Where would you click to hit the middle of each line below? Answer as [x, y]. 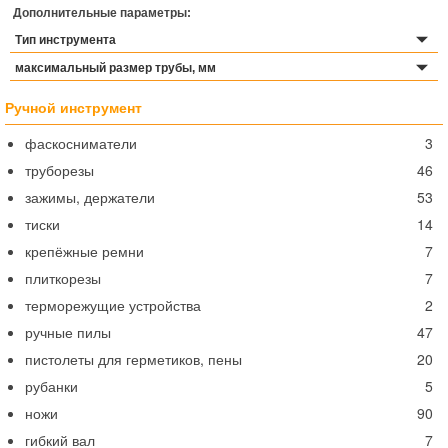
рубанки [51, 386]
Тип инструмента [65, 40]
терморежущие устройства [113, 305]
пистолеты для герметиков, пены [133, 359]
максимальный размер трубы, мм [115, 68]
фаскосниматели [81, 143]
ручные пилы [68, 332]
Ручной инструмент [73, 107]
